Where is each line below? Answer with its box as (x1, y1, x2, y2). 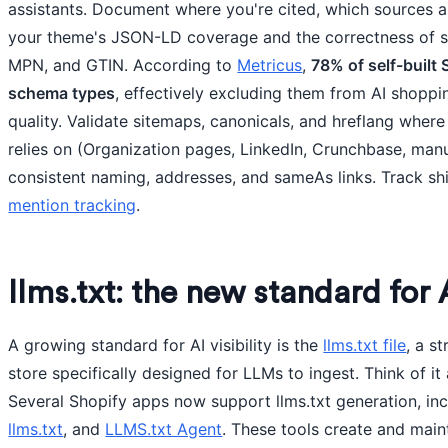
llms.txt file (323, 335, 407, 355)
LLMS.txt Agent (105, 419, 223, 439)
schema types (8, 83, 116, 103)
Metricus (237, 55, 303, 75)
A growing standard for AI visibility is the (8, 335, 324, 355)
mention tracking (8, 195, 137, 215)
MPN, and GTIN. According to (8, 55, 238, 75)
